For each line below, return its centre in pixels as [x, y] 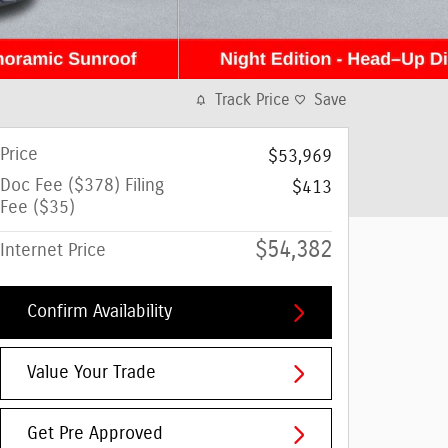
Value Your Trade [91, 373]
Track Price [252, 100]
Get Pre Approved [95, 434]
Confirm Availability [99, 312]
